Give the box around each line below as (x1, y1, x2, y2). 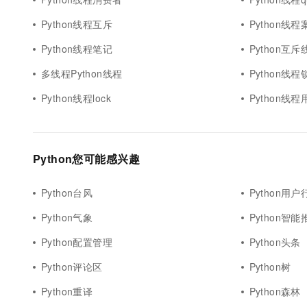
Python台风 (41, 186, 93, 199)
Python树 (249, 260, 291, 273)
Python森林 (249, 284, 301, 298)
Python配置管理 (41, 235, 113, 249)
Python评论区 (41, 260, 103, 273)
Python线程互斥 (41, 17, 113, 31)
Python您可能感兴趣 (33, 151, 140, 167)
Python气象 (41, 210, 93, 224)
